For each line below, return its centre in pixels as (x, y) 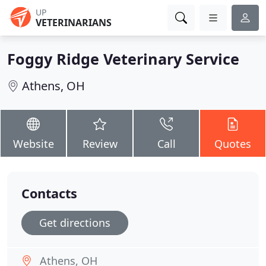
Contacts (49, 193)
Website (33, 144)
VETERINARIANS (74, 23)
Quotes (233, 144)
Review (100, 144)
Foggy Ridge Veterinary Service (123, 59)
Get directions (75, 223)
